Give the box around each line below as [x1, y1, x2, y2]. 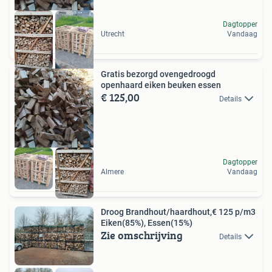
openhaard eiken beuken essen [101, 80, 221, 90]
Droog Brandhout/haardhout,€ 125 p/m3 [101, 206, 256, 217]
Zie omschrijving [101, 226, 183, 243]
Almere [101, 167, 124, 176]
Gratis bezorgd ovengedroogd [101, 69, 216, 80]
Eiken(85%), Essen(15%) [101, 217, 192, 228]
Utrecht [101, 30, 124, 39]
